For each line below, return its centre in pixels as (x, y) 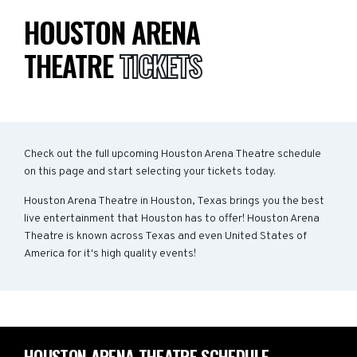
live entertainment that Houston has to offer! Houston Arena (172, 219)
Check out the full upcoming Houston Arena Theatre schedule (173, 154)
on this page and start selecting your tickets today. (150, 172)
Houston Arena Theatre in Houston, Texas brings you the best (174, 201)
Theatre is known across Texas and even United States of (165, 236)
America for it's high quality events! (110, 254)
